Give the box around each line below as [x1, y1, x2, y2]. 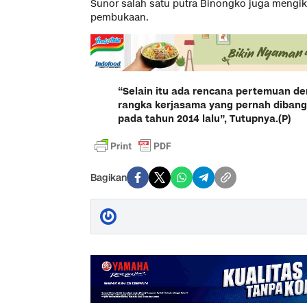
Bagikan [90, 171, 127, 184]
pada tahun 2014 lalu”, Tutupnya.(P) [118, 112, 291, 126]
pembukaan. [90, 11, 149, 25]
